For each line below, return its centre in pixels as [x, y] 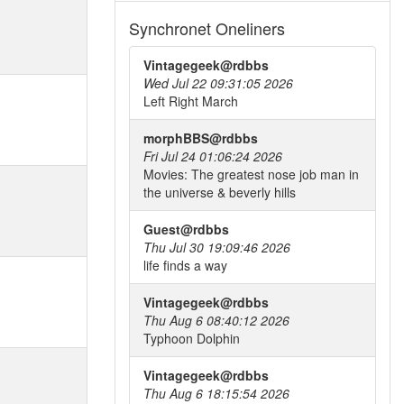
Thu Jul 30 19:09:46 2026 [217, 247]
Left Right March [191, 101]
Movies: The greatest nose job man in [251, 174]
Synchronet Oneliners [207, 28]
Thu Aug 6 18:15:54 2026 [216, 393]
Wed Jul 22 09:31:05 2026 [218, 83]
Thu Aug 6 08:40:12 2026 [216, 320]
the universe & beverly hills [220, 192]
